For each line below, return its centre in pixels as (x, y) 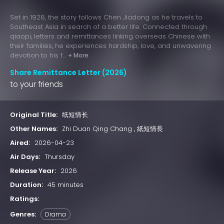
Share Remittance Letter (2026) (68, 73)
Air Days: (25, 157)
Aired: (20, 143)
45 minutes (65, 185)
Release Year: (33, 171)
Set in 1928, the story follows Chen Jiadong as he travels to (106, 17)
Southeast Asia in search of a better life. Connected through (108, 27)
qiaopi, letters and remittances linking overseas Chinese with (110, 36)
